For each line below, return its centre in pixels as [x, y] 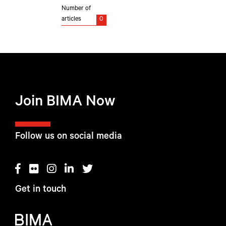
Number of [76, 9]
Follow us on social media [69, 137]
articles [72, 20]
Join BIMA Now [65, 103]
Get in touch [41, 190]
